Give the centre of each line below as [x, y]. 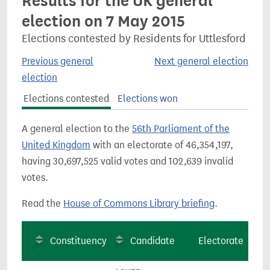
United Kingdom [56, 145]
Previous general [58, 61]
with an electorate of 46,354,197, [162, 145]
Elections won [147, 99]
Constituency [78, 241]
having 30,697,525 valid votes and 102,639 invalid [127, 161]
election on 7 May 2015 [103, 21]
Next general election [201, 61]
